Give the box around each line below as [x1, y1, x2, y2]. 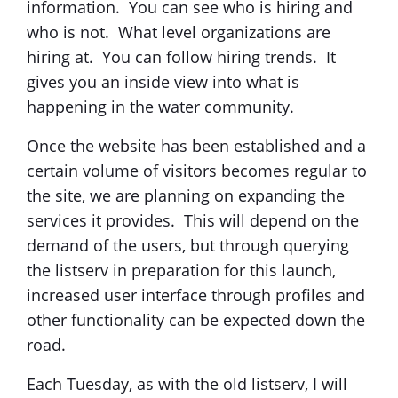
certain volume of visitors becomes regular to [27, 159, 367, 181]
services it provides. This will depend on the [27, 209, 359, 231]
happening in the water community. [27, 95, 298, 117]
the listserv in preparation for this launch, [27, 259, 336, 281]
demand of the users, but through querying [27, 234, 349, 256]
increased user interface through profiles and [27, 283, 365, 306]
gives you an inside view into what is [27, 70, 299, 92]
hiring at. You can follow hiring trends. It [27, 45, 336, 68]
